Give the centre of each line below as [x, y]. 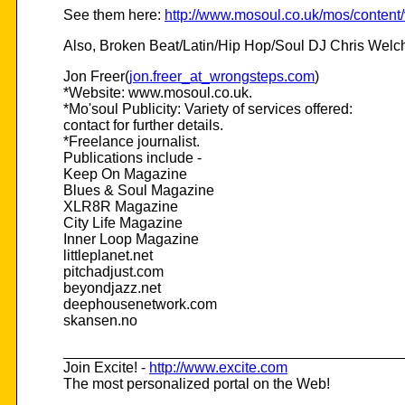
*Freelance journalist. [132, 142]
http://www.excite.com [218, 368]
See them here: [114, 15]
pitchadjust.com [113, 272]
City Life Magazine [123, 223]
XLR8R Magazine [121, 207]
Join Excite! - [106, 368]
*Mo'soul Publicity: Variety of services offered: [208, 109]
